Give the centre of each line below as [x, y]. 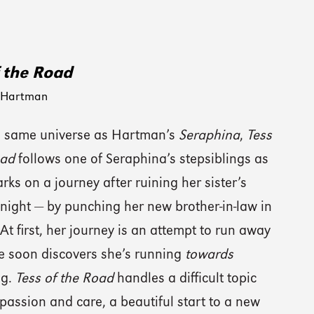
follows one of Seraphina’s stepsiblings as [142, 160]
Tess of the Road [65, 279]
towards [210, 255]
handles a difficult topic [185, 279]
